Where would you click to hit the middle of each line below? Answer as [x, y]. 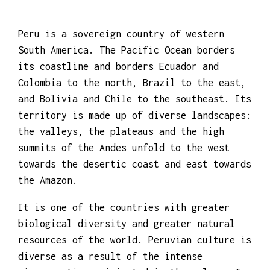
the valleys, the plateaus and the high [121, 171]
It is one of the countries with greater [124, 247]
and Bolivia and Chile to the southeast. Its [135, 139]
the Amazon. [48, 220]
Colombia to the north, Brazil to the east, [132, 123]
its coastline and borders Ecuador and [118, 106]
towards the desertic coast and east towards [135, 204]
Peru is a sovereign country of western [121, 74]
